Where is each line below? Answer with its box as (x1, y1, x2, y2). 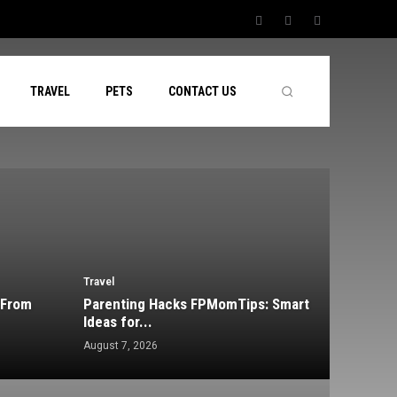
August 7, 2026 (83, 339, 158, 353)
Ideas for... (83, 313, 152, 331)
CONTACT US (168, 84, 237, 98)
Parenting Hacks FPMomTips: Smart (83, 295, 309, 314)
